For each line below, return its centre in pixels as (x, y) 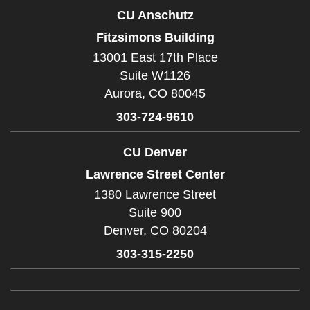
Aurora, (125, 93)
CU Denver (155, 152)
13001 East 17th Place (155, 57)
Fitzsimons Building (155, 37)
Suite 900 (155, 212)
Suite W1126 (155, 75)
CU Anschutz (155, 15)
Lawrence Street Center (155, 174)
